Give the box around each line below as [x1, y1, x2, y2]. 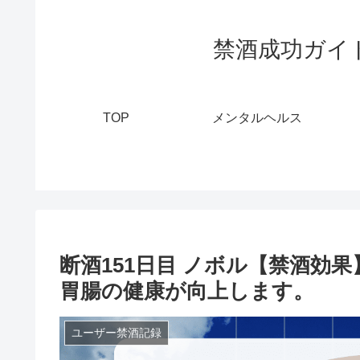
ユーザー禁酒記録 [71, 326, 162, 340]
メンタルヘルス [212, 110, 302, 125]
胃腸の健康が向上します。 [59, 278, 314, 303]
